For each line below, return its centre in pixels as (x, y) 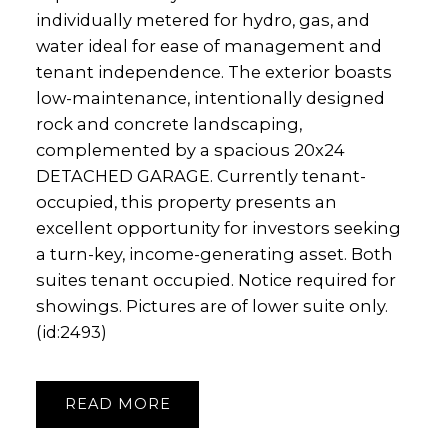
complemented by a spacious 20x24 (190, 150)
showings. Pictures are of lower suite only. (211, 306)
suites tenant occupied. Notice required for (215, 280)
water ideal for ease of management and (208, 46)
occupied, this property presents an (186, 202)
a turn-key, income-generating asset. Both (214, 254)
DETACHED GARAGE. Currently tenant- (200, 176)
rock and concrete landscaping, (168, 124)
